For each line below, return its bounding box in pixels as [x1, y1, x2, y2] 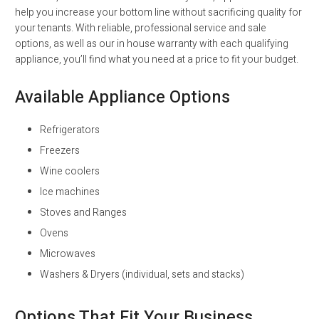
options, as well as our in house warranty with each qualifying [15, 36, 288, 51]
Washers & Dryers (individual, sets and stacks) [40, 267, 244, 282]
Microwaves [40, 246, 95, 261]
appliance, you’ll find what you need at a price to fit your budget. [15, 52, 298, 67]
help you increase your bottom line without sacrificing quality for [15, 5, 302, 20]
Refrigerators [40, 122, 100, 137]
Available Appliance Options [15, 85, 230, 110]
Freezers [40, 143, 80, 158]
